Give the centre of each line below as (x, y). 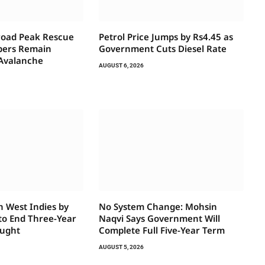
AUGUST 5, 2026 (121, 247)
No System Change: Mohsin (158, 206)
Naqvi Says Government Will (159, 218)
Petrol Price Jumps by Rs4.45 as (166, 36)
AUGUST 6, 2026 (121, 65)
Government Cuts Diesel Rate (162, 48)
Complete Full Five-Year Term (161, 230)
